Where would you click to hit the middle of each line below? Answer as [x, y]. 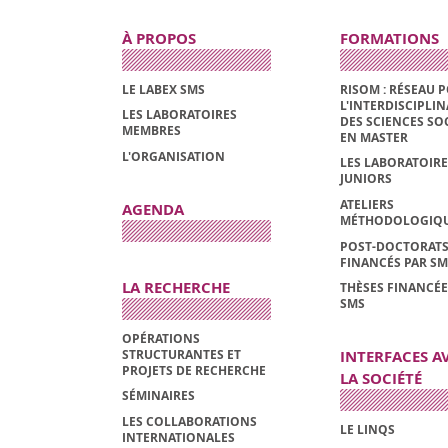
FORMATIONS [389, 39]
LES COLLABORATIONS [189, 421]
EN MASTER [373, 137]
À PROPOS [159, 39]
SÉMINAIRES [158, 396]
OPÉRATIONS [161, 338]
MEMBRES [151, 131]
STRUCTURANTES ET [181, 354]
